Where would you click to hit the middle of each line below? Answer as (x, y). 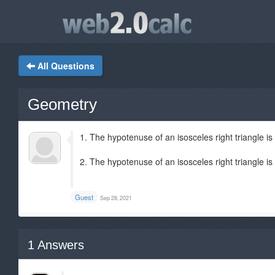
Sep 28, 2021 (116, 198)
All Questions (66, 66)
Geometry (62, 104)
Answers (59, 245)
